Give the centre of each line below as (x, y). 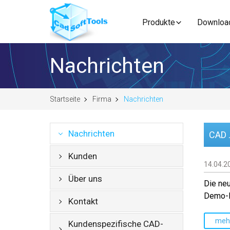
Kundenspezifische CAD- (116, 224)
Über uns (85, 179)
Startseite (65, 99)
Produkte (159, 22)
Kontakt (83, 201)
